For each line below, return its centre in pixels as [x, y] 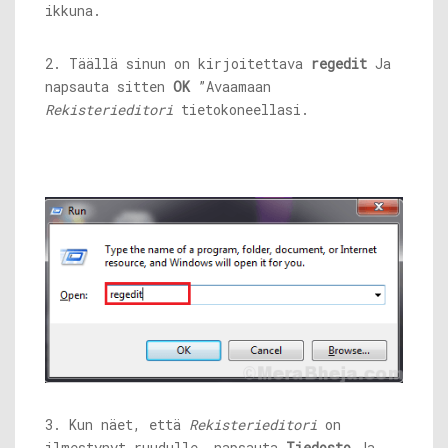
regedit [339, 63]
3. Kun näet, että [117, 425]
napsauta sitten [109, 86]
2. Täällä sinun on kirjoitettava [178, 63]
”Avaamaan [230, 86]
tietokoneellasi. [241, 109]
